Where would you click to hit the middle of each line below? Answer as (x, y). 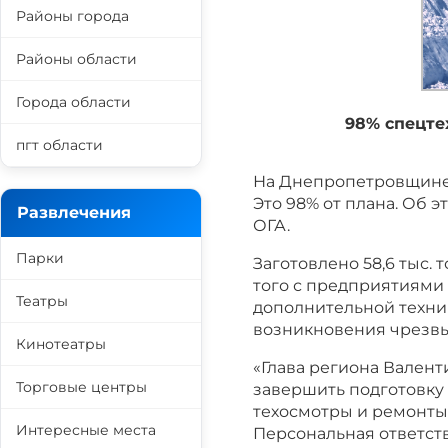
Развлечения (74, 212)
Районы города (72, 16)
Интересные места (86, 430)
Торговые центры (81, 387)
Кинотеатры (61, 344)
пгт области (59, 145)
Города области (73, 102)
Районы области (76, 59)
